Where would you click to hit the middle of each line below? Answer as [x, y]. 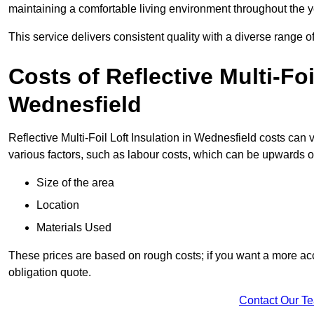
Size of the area [77, 183]
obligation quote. [51, 273]
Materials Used [75, 228]
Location [59, 205]
